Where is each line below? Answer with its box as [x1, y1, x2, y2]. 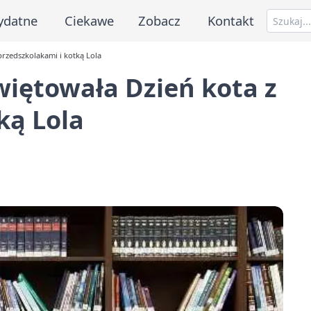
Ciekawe [64, 11, 114, 29]
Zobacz [138, 11, 181, 29]
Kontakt [208, 11, 255, 29]
